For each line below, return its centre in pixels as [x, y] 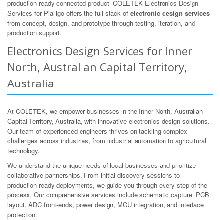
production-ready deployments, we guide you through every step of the [107, 185]
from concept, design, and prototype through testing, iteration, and [101, 23]
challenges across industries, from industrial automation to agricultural [107, 140]
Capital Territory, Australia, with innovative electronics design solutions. [109, 121]
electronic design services [170, 13]
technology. [24, 150]
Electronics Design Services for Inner [100, 50]
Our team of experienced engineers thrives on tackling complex [97, 131]
